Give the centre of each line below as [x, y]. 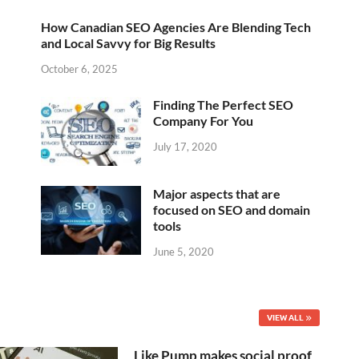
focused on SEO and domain [232, 209]
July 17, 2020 [185, 146]
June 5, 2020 [184, 251]
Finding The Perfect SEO [223, 104]
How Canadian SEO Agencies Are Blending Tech [176, 27]
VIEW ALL [285, 317]
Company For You [203, 120]
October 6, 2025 [79, 69]
